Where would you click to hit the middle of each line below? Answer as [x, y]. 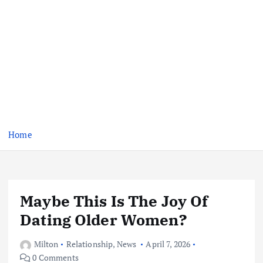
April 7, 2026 [168, 244]
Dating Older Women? [104, 220]
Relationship [90, 244]
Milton [46, 244]
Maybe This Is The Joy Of [114, 201]
